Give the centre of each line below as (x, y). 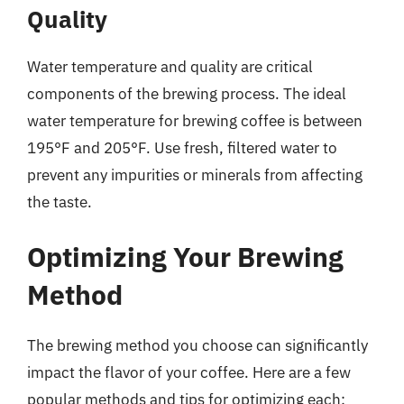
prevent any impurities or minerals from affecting (195, 174)
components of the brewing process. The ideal (187, 93)
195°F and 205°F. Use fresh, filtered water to (182, 147)
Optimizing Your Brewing (185, 257)
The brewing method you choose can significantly (197, 345)
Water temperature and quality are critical (170, 66)
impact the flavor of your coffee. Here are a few (189, 372)
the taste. (60, 202)
